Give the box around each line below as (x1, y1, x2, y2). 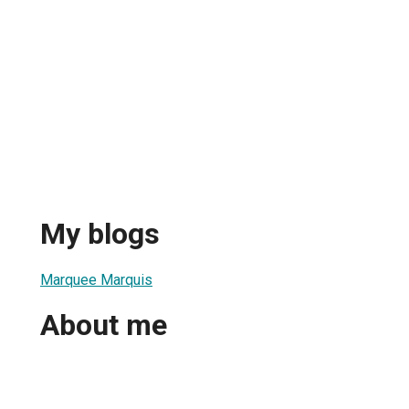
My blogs (40, 216, 160, 252)
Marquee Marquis (40, 270, 152, 288)
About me (40, 308, 167, 343)
